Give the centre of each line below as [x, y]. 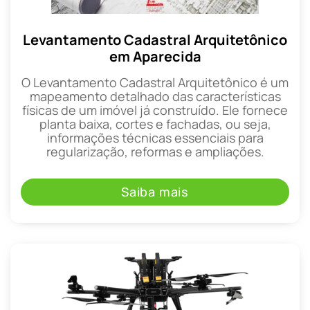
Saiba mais [155, 192]
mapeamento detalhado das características [155, 97]
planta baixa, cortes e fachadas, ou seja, [155, 124]
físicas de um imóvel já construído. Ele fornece [155, 110]
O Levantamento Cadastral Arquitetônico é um [155, 83]
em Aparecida [155, 57]
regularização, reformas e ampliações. [155, 152]
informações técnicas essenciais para [155, 138]
